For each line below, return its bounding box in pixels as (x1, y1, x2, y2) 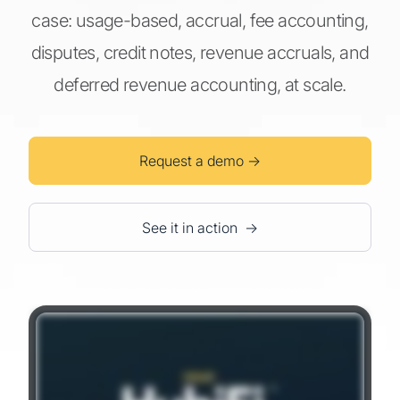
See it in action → (142, 219, 258, 237)
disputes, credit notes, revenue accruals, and (30, 42, 370, 63)
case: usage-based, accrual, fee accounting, (31, 10, 369, 31)
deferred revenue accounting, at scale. (54, 74, 346, 96)
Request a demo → (139, 152, 261, 170)
